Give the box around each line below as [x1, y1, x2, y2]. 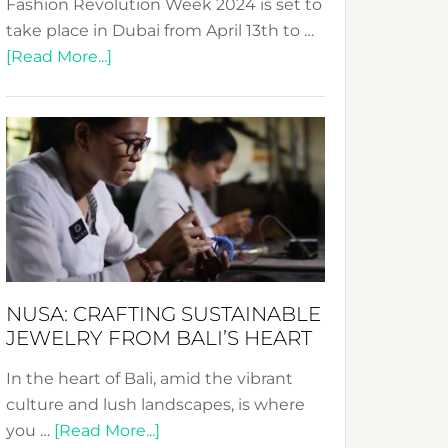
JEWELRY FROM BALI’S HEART [6, 326, 312, 350]
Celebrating [111, 176, 205, 195]
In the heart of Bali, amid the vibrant [6, 369, 293, 388]
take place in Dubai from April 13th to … [6, 21, 314, 40]
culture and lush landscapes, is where [6, 395, 305, 414]
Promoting [111, 254, 198, 273]
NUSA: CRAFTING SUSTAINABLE [6, 302, 321, 326]
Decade [111, 228, 173, 247]
